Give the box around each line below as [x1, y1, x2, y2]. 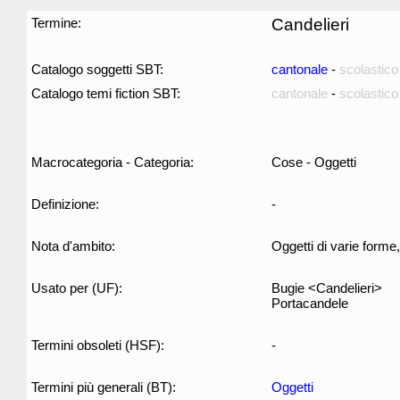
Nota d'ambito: [31, 238, 115, 254]
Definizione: [31, 196, 99, 212]
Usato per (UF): [31, 280, 122, 296]
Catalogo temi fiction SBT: [31, 86, 180, 101]
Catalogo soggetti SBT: [31, 62, 163, 77]
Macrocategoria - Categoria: [31, 154, 194, 170]
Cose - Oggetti [271, 154, 356, 170]
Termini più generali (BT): [31, 379, 176, 395]
